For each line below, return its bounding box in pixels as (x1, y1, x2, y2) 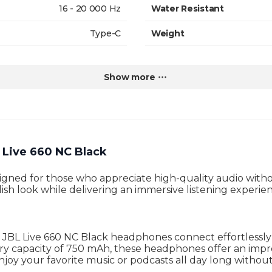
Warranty (151, 53, 192, 64)
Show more (103, 72, 155, 83)
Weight (151, 28, 185, 39)
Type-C (89, 28, 121, 39)
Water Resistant (151, 3, 224, 14)
